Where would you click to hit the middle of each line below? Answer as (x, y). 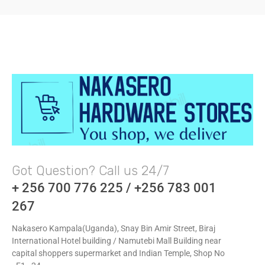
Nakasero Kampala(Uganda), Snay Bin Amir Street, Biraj (114, 228)
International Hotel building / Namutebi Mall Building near (117, 240)
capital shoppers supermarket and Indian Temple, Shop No (118, 253)
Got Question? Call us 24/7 (91, 170)
